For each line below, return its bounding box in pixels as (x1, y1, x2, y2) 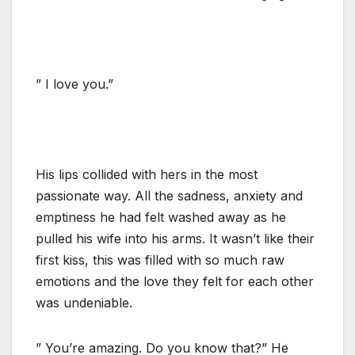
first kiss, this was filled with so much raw (36, 251, 284, 268)
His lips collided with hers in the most (36, 166, 258, 182)
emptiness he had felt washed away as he (36, 208, 286, 225)
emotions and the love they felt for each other (36, 273, 314, 289)
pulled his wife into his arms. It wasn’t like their (36, 230, 315, 246)
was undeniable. (36, 294, 132, 311)
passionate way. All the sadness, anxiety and (36, 187, 303, 204)
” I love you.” (36, 75, 113, 92)
